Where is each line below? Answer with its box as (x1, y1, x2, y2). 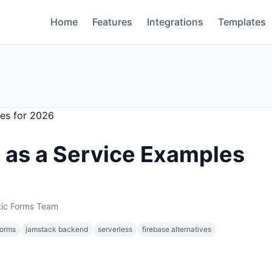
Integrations (147, 16, 203, 28)
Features (92, 16, 132, 28)
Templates (218, 16, 266, 28)
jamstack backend (25, 225, 88, 234)
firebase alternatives (142, 225, 211, 234)
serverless (98, 225, 132, 234)
